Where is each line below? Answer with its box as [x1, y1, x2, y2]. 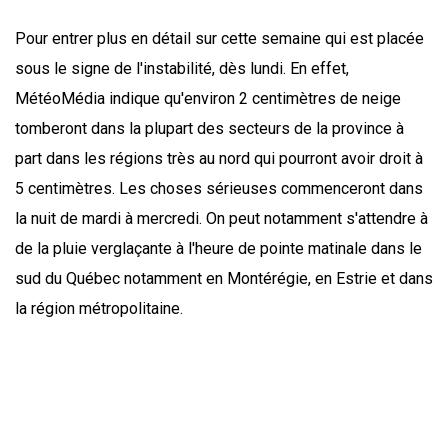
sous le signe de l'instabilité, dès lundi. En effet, [15, 59, 349, 79]
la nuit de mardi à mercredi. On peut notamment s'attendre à [15, 209, 428, 229]
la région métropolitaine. [15, 299, 187, 319]
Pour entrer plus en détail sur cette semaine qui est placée [15, 29, 424, 49]
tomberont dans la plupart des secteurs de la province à [15, 119, 404, 139]
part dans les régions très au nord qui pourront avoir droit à [15, 149, 423, 169]
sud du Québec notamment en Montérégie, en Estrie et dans [15, 269, 433, 289]
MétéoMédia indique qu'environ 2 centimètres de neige [15, 89, 401, 109]
